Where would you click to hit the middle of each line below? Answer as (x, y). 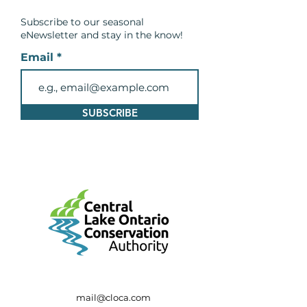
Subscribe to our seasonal (82, 22)
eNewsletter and (60, 35)
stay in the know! (142, 35)
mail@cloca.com (113, 298)
